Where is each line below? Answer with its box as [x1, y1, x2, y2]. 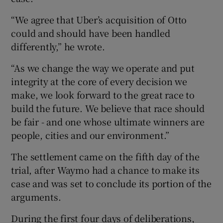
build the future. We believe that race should [11, 101, 205, 114]
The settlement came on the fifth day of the [11, 149, 200, 163]
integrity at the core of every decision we [11, 74, 188, 88]
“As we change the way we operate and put [11, 61, 195, 74]
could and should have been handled [11, 26, 170, 39]
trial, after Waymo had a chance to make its [11, 163, 200, 176]
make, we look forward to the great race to [11, 88, 195, 101]
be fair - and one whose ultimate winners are [11, 114, 205, 128]
